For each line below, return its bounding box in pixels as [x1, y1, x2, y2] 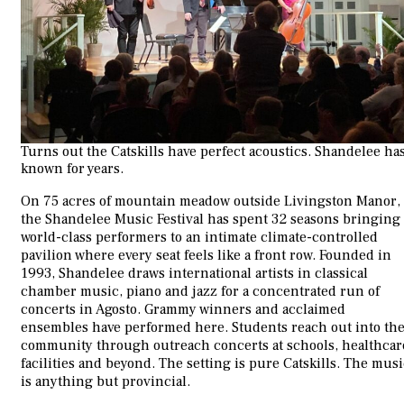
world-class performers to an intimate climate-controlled [21, 228, 378, 247]
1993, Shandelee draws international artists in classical [21, 264, 368, 283]
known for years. [21, 160, 124, 179]
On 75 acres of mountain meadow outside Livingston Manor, [21, 192, 400, 211]
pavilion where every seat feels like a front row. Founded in [21, 246, 391, 265]
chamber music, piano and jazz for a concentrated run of [21, 282, 380, 301]
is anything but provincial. [21, 372, 190, 391]
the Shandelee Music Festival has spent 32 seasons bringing [21, 210, 400, 229]
